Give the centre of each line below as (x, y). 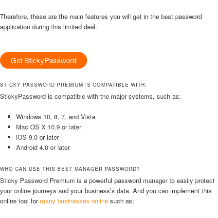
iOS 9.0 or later (37, 137)
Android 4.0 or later (43, 147)
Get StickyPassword (44, 60)
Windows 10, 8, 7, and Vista (55, 116)
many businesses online (74, 200)
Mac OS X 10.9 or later (48, 127)
